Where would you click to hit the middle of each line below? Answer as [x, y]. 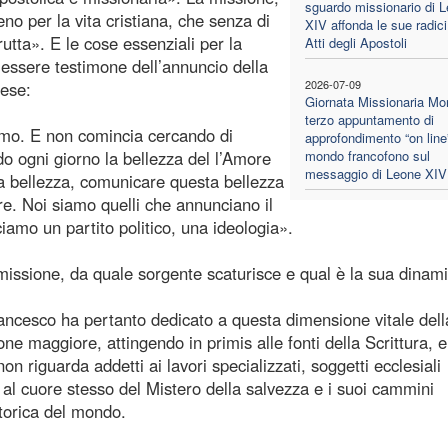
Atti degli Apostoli [355, 42]
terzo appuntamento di [369, 119]
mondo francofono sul [367, 155]
